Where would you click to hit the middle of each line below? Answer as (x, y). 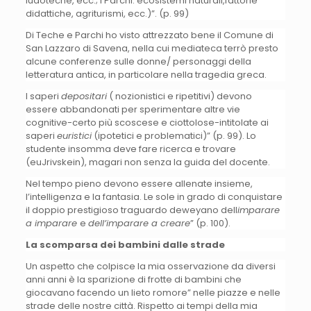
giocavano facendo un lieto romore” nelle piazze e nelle (153, 292)
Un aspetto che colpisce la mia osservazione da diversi (150, 266)
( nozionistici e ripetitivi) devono (179, 96)
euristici (74, 135)
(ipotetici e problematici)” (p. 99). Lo (174, 135)
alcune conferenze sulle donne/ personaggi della (138, 61)
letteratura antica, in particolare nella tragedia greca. (146, 74)
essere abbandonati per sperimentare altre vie (133, 109)
